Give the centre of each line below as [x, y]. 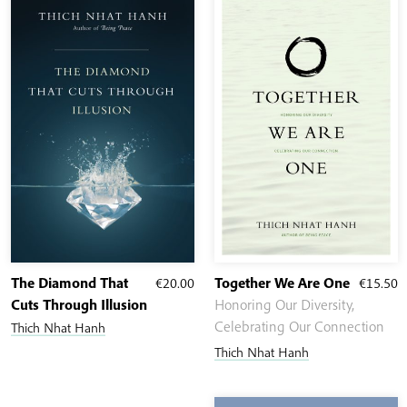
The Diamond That [69, 282]
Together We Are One [282, 282]
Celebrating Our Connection [299, 326]
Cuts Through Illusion [79, 304]
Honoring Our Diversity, [284, 304]
